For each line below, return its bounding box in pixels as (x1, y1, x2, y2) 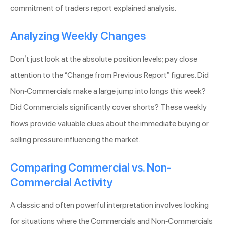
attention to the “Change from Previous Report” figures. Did (10, 70, 209, 80)
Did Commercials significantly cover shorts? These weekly (10, 102, 207, 112)
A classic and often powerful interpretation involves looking (10, 200, 209, 210)
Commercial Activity (10, 176, 113, 189)
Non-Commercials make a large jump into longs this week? (10, 86, 206, 96)
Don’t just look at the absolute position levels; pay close (10, 54, 197, 64)
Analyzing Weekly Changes (10, 29, 146, 43)
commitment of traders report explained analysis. (10, 3, 176, 13)
